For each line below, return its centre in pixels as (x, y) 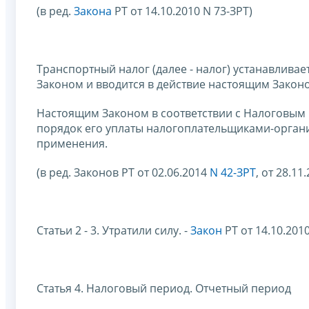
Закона (93, 11)
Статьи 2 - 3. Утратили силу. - (113, 230)
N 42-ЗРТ (233, 172)
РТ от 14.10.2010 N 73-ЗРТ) (182, 11)
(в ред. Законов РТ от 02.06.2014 (123, 172)
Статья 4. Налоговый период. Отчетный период (164, 288)
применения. (72, 143)
